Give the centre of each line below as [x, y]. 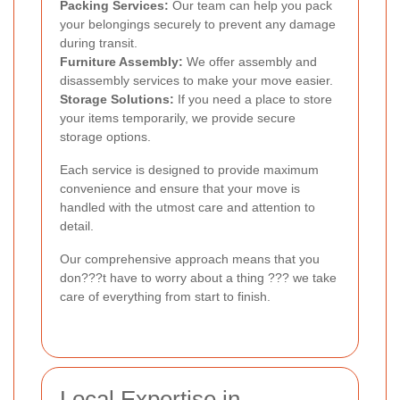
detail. [77, 225]
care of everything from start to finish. [165, 296]
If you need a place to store [253, 99]
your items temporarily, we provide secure [178, 117]
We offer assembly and [250, 61]
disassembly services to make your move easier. [196, 80]
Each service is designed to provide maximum [189, 169]
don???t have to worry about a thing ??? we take [198, 277]
